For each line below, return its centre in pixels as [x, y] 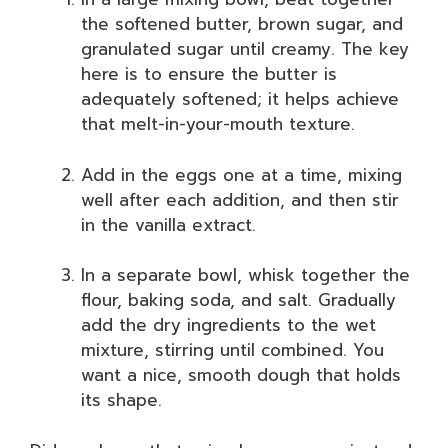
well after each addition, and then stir [240, 199]
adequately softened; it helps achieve [240, 99]
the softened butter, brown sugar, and [242, 24]
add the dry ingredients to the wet [228, 325]
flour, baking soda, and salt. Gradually [238, 300]
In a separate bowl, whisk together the [245, 275]
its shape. [121, 400]
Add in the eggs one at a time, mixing [241, 174]
